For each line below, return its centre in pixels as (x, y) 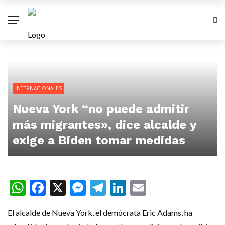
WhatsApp (64, 188)
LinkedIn (158, 188)
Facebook (81, 188)
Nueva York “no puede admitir (101, 109)
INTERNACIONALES (38, 88)
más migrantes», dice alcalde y (104, 125)
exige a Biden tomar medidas (99, 140)
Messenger (127, 188)
